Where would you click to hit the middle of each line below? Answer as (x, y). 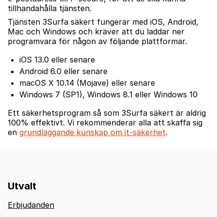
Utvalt (22, 186)
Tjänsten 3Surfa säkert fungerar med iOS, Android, (103, 22)
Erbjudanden (31, 205)
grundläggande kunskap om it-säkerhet (93, 132)
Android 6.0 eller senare (63, 71)
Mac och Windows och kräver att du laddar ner (96, 32)
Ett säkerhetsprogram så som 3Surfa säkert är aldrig (107, 113)
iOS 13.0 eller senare (57, 60)
